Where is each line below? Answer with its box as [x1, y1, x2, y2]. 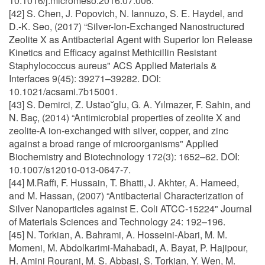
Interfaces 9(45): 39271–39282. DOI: [9, 72, 161, 85]
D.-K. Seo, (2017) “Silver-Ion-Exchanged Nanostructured [9, 20, 244, 33]
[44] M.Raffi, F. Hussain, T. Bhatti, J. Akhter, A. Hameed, [9, 176, 239, 189]
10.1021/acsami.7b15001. [9, 85, 118, 98]
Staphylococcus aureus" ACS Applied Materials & [9, 59, 217, 72]
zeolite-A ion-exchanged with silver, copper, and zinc [9, 124, 228, 137]
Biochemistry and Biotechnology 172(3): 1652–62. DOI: [9, 150, 240, 163]
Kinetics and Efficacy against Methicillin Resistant [9, 46, 216, 59]
